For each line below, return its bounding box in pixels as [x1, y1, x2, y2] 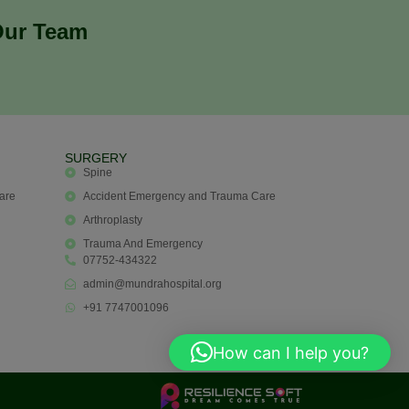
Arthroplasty [83, 213, 142, 226]
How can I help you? [213, 342, 369, 362]
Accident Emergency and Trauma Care [83, 189, 276, 203]
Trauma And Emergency [83, 236, 203, 250]
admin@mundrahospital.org [83, 277, 222, 290]
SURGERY [65, 150, 127, 165]
